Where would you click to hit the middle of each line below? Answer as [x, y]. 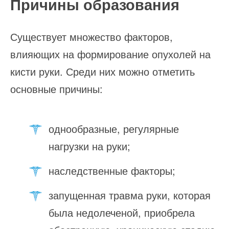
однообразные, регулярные [114, 129]
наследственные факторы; [112, 170]
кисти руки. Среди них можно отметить [102, 71]
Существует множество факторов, [91, 37]
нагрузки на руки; [89, 146]
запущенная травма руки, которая [130, 195]
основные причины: [56, 89]
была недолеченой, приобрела [122, 212]
